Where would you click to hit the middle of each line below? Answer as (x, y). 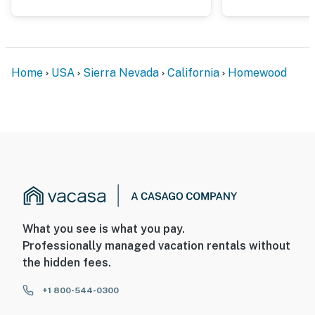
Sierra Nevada (121, 72)
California (193, 72)
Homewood (257, 72)
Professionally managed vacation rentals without (156, 246)
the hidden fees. (67, 263)
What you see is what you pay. (104, 229)
